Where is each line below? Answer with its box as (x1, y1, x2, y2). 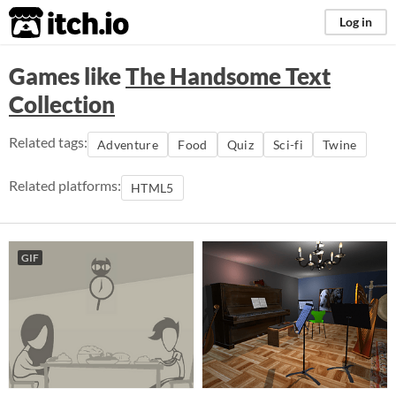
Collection (9, 90, 115, 118)
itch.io (8, 5, 86, 41)
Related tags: (9, 133, 88, 150)
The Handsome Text (126, 62, 331, 90)
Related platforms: (9, 177, 121, 194)
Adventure (97, 137, 159, 152)
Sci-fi (272, 137, 304, 152)
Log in (339, 14, 372, 29)
